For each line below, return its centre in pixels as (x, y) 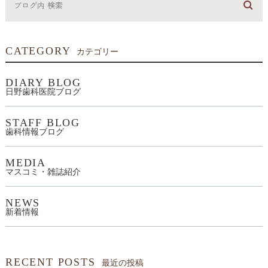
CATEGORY (38, 51)
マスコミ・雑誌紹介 (43, 172)
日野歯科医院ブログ (43, 92)
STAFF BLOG (42, 123)
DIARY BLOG (43, 83)
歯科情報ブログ (34, 132)
